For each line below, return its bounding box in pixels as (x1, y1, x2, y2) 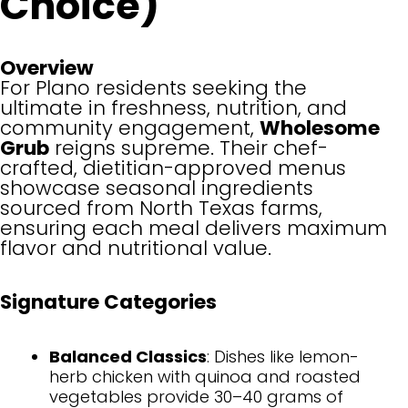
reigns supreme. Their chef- (49, 133, 328, 162)
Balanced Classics (49, 344, 207, 368)
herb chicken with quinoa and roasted (49, 364, 361, 388)
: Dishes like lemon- (207, 344, 359, 368)
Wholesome (260, 113, 380, 142)
